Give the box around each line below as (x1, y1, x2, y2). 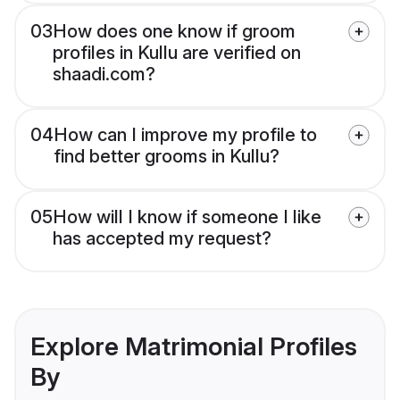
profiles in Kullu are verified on (53, 42, 301, 64)
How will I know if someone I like (53, 206, 321, 229)
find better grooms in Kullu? (54, 146, 279, 168)
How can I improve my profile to (54, 124, 317, 146)
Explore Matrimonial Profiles (30, 331, 357, 362)
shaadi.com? (53, 63, 155, 86)
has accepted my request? (53, 228, 271, 250)
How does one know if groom (53, 21, 296, 43)
